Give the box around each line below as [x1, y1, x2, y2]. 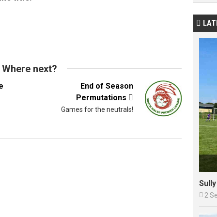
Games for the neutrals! [61, 106, 134, 113]
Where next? [2, 63, 58, 75]
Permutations [76, 93, 129, 102]
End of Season [80, 81, 134, 91]
